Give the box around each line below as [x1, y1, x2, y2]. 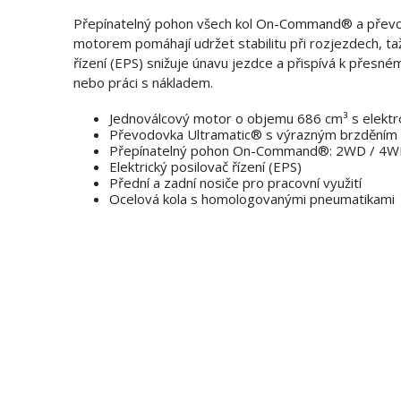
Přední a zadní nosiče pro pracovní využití [109, 174, 362, 192]
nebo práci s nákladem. [73, 73, 213, 92]
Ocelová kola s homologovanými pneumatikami [109, 190, 395, 209]
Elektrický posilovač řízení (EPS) [109, 158, 302, 176]
